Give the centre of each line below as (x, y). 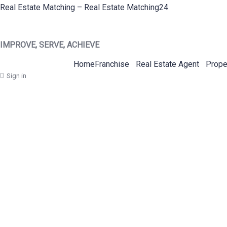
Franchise (112, 64)
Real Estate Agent (167, 64)
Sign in (16, 76)
